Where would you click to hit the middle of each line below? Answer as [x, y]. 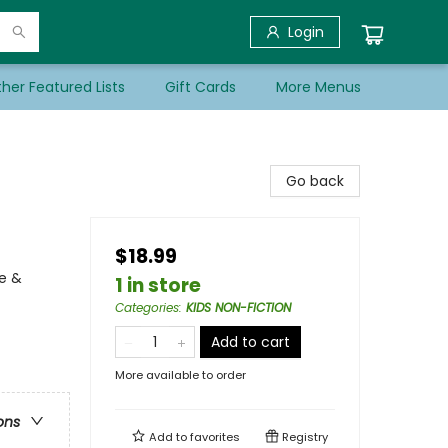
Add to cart [250, 342]
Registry [303, 437]
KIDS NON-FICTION [238, 307]
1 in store [158, 285]
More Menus [318, 87]
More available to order [180, 375]
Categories [147, 307]
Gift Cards [200, 87]
